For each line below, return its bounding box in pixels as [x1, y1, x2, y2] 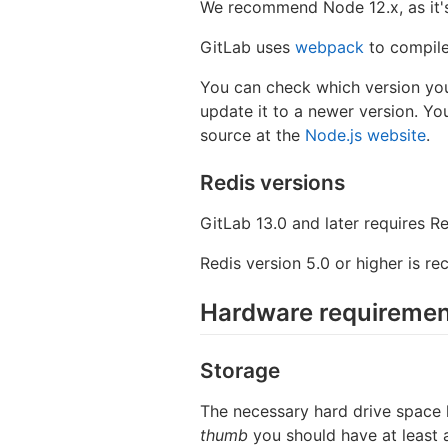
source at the [200, 124, 305, 145]
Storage [200, 357, 280, 383]
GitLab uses [200, 36, 295, 57]
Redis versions [200, 169, 345, 195]
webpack [295, 36, 364, 57]
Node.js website [305, 124, 426, 145]
